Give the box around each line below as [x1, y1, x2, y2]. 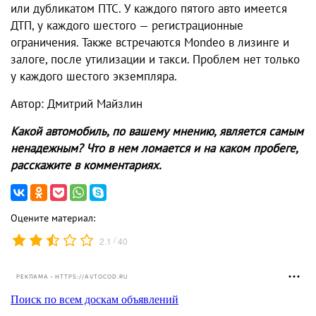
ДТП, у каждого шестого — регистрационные [11, 18, 243, 34]
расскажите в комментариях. [11, 157, 162, 174]
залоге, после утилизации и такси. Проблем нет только [11, 51, 300, 68]
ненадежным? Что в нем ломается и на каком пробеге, [11, 140, 298, 157]
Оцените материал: [11, 212, 95, 225]
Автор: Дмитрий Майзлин [11, 96, 142, 112]
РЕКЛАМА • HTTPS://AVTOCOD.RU [16, 273, 128, 280]
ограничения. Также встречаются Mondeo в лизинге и [11, 35, 289, 51]
